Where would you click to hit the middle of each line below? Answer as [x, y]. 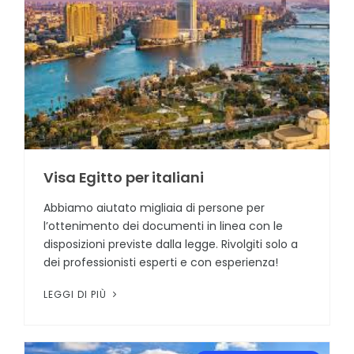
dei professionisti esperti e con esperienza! [161, 262]
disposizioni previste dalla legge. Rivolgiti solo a [171, 244]
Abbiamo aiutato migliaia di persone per [154, 207]
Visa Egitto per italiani [124, 177]
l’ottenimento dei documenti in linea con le [163, 226]
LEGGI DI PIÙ [77, 294]
